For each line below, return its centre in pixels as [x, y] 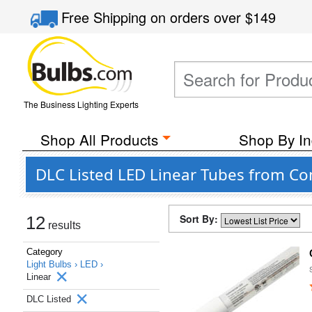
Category [45, 252]
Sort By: [200, 219]
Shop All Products [99, 139]
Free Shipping [106, 17]
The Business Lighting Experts [81, 104]
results [63, 225]
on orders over [198, 17]
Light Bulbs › [53, 264]
